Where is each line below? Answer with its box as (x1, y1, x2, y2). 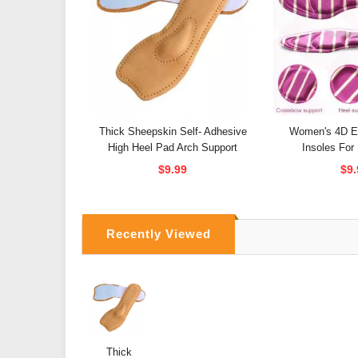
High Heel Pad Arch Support (108, 141, 237, 154)
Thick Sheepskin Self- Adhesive (98, 125, 247, 138)
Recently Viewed (106, 227, 211, 241)
